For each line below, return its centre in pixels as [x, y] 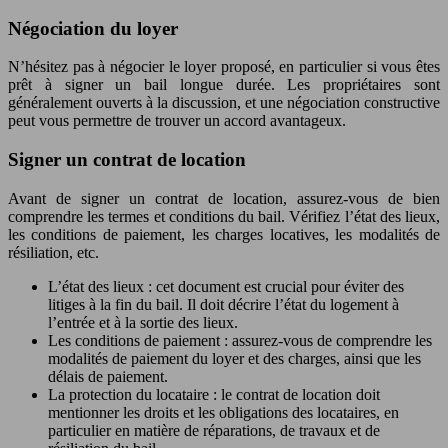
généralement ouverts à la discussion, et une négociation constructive [224, 103]
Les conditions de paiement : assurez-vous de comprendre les [240, 340]
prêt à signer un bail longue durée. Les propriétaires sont [224, 85]
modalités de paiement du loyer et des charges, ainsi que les [234, 358]
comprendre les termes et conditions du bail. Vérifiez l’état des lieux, [224, 216]
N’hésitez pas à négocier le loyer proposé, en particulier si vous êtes [224, 67]
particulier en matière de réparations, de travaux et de [214, 430]
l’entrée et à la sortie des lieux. [143, 322]
